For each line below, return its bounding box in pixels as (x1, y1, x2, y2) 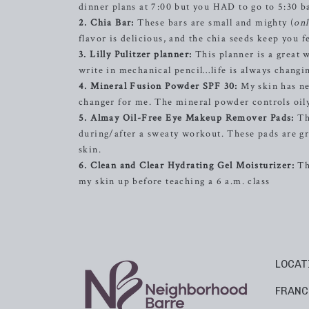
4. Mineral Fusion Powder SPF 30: (79, 80, 238, 93)
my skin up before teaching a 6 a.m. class (79, 175, 270, 188)
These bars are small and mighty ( (134, 17, 295, 30)
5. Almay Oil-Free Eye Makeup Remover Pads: (79, 112, 295, 125)
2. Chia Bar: (79, 17, 134, 30)
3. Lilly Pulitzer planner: (79, 48, 192, 61)
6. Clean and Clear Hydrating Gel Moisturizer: (79, 159, 295, 172)
